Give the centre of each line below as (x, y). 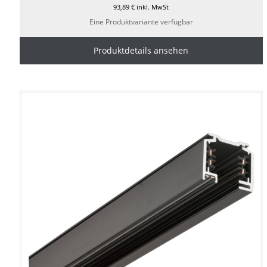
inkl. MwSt (152, 7)
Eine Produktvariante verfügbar (141, 22)
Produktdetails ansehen (141, 51)
